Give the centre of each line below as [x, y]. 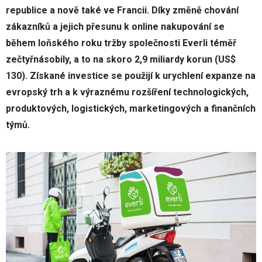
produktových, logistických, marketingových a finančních [131, 108]
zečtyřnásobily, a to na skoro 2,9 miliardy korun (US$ [121, 59]
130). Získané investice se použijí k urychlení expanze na [131, 76]
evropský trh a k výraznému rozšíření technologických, [127, 92]
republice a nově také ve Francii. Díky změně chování [122, 10]
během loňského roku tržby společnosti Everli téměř [121, 43]
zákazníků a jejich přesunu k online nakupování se [115, 27]
